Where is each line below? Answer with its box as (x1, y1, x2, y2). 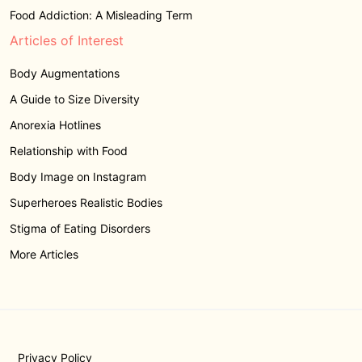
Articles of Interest (10, 32, 124, 48)
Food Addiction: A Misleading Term (10, 7, 192, 22)
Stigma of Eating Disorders (10, 221, 150, 235)
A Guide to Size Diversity (10, 91, 143, 106)
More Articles (10, 246, 78, 261)
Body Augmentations (10, 65, 120, 80)
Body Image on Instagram (10, 169, 146, 183)
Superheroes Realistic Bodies (10, 195, 162, 209)
